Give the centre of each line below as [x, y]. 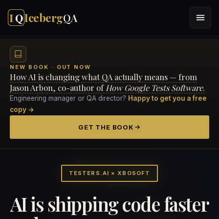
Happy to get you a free [167, 99]
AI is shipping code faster [109, 204]
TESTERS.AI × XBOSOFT [109, 173]
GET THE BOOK [106, 127]
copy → [22, 110]
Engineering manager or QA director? [69, 99]
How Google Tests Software [154, 88]
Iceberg [44, 18]
